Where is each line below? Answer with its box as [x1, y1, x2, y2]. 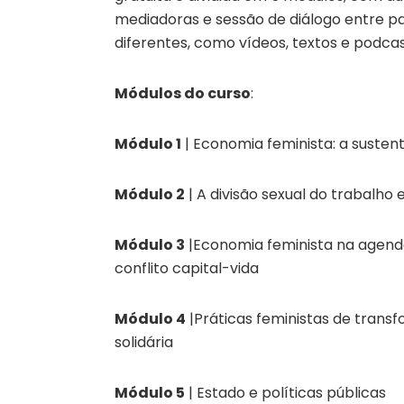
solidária [115, 331, 173, 353]
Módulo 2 [115, 183, 185, 205]
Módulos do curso [115, 82, 251, 104]
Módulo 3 [115, 234, 185, 255]
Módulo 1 [115, 133, 181, 154]
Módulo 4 [115, 308, 186, 329]
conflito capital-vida [115, 257, 259, 279]
